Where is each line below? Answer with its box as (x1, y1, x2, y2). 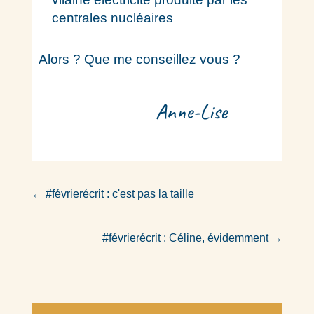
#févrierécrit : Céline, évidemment (102, 232, 269, 244)
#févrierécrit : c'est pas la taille (45, 188, 194, 200)
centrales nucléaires (51, 11, 173, 25)
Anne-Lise (155, 98, 227, 125)
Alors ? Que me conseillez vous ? (38, 52, 240, 67)
